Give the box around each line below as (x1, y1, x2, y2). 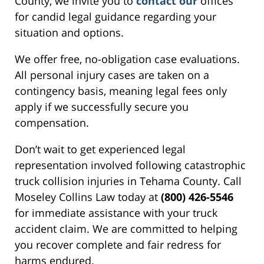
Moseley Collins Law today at (15, 190, 161, 204)
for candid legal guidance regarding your (15, 9, 216, 24)
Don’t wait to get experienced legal (15, 142, 186, 157)
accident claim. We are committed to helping (15, 222, 237, 236)
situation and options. (15, 25, 124, 40)
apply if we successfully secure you (15, 100, 189, 114)
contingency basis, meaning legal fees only (15, 84, 227, 98)
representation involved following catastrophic (15, 158, 246, 173)
